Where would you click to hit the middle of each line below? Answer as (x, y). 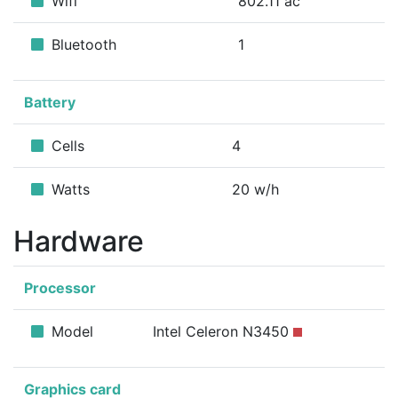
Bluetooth (82, 44)
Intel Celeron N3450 (223, 331)
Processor (60, 288)
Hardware (79, 241)
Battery (50, 102)
